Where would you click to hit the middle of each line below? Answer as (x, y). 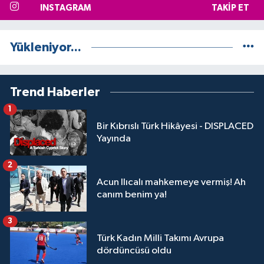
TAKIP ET (230, 8)
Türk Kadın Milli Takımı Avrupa (160, 238)
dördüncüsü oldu (134, 250)
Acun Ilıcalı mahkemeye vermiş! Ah (171, 182)
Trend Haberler (55, 92)
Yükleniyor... (46, 47)
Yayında (114, 138)
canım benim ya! (132, 194)
